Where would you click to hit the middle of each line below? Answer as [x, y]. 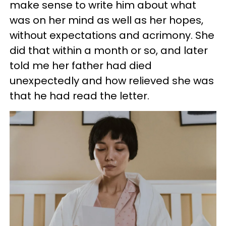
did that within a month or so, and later [109, 51]
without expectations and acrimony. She [112, 36]
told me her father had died [81, 66]
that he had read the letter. [79, 96]
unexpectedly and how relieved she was [112, 81]
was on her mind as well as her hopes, [106, 20]
